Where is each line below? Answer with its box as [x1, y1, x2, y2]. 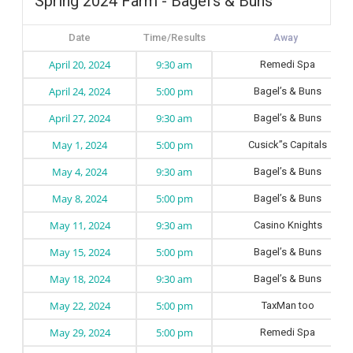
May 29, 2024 [49, 325, 110, 340]
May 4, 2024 [52, 165, 107, 179]
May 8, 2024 [52, 191, 107, 206]
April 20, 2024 [49, 58, 110, 72]
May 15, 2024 [49, 245, 110, 259]
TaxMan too [261, 299, 314, 311]
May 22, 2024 [49, 299, 110, 313]
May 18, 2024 [49, 272, 110, 286]
